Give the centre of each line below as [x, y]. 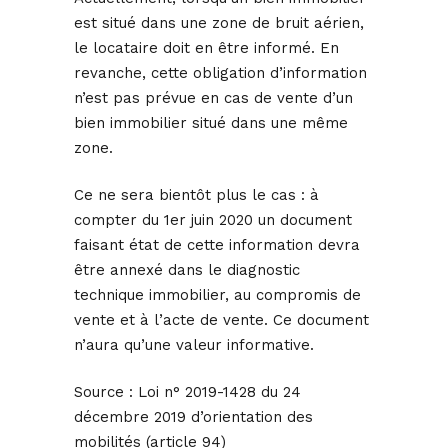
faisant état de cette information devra [217, 245]
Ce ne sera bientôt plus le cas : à [196, 195]
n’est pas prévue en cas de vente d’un [213, 98]
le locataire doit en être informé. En [206, 48]
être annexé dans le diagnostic [187, 270]
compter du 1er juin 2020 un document [213, 220]
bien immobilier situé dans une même [211, 123]
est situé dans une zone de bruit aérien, [219, 23]
